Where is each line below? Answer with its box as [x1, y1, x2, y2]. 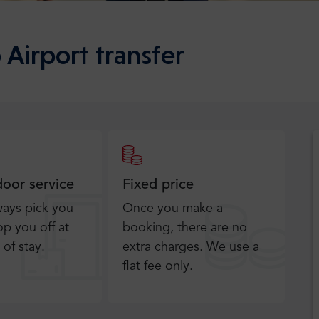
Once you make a [122, 202, 224, 216]
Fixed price [122, 178, 194, 193]
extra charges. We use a [122, 241, 260, 254]
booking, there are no [122, 221, 248, 235]
